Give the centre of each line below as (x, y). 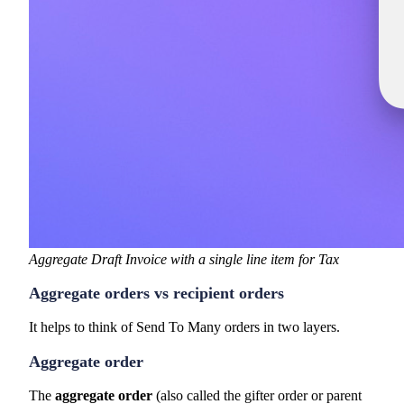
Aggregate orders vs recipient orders (156, 294)
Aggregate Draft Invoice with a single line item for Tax (184, 259)
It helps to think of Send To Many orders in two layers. (184, 327)
